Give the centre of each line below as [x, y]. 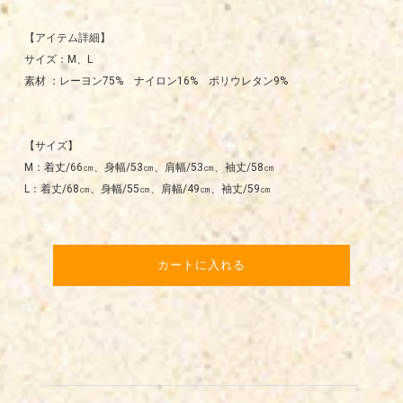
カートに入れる [201, 265]
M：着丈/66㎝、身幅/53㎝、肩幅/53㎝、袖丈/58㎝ [149, 168]
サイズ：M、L [58, 60]
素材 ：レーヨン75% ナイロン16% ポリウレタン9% [156, 81]
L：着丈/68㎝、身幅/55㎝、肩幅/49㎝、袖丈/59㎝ [147, 189]
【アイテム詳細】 [67, 38]
